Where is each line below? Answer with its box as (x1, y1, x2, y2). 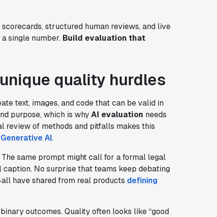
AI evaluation (91, 109, 143, 120)
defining (126, 175, 157, 186)
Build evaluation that (62, 32, 145, 43)
